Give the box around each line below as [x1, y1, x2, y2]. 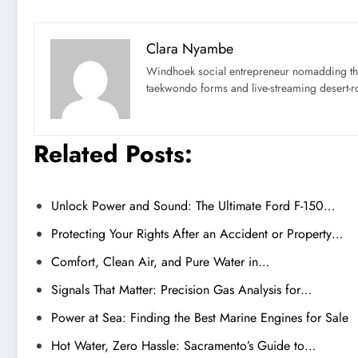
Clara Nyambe [146, 38, 233, 59]
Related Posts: [34, 136, 193, 171]
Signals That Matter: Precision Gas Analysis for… [51, 280, 312, 299]
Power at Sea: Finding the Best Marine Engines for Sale [51, 308, 348, 327]
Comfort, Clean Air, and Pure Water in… [51, 252, 269, 271]
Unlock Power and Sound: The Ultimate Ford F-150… [51, 196, 335, 215]
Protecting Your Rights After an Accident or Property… [51, 224, 343, 243]
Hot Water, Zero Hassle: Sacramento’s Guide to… [51, 336, 316, 355]
